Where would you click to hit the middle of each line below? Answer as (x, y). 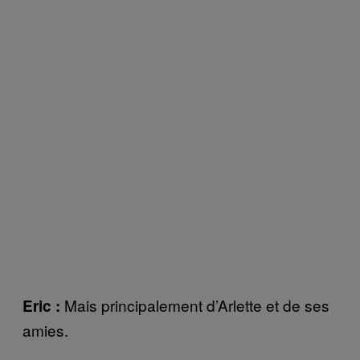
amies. (45, 329)
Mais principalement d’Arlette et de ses (197, 305)
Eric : (43, 305)
